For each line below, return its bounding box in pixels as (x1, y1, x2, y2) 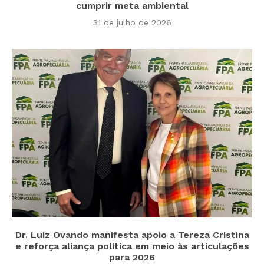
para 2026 (109, 251, 155, 263)
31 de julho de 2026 (93, 18, 171, 28)
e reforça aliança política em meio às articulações (15, 240, 249, 252)
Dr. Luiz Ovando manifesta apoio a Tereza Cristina (15, 229, 249, 240)
